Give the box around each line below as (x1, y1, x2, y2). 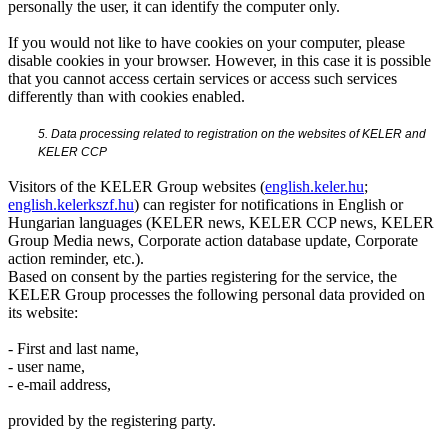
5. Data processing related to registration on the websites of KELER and (38, 126, 426, 141)
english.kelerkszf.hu (8, 195, 134, 213)
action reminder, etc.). (8, 249, 144, 267)
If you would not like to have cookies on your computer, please (8, 33, 405, 51)
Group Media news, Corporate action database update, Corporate (8, 231, 418, 249)
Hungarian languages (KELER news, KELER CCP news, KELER (8, 213, 434, 231)
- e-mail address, (8, 375, 111, 393)
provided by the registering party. (8, 411, 216, 429)
